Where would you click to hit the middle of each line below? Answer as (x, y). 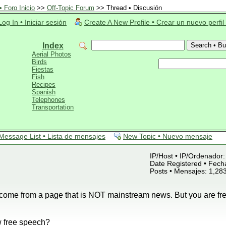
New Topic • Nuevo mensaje (168, 136)
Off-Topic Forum (71, 8)
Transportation (53, 107)
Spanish (44, 92)
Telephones (48, 100)
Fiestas (43, 69)
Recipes (44, 84)
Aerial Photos (51, 54)
